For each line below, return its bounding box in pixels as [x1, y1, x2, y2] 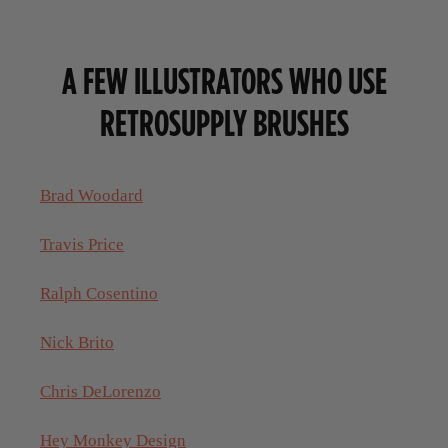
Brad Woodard [40, 185, 143, 205]
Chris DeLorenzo [40, 381, 161, 401]
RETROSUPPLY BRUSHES [99, 96, 349, 148]
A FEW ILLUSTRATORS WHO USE [61, 54, 387, 106]
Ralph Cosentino [40, 283, 158, 303]
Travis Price [40, 234, 124, 254]
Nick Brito [40, 332, 114, 352]
